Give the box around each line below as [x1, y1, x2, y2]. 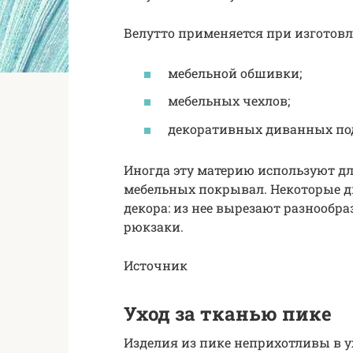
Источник [124, 257, 188, 274]
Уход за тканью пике [124, 301, 332, 327]
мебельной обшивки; [168, 65, 302, 82]
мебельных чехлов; [168, 92, 290, 110]
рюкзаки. [124, 218, 184, 236]
